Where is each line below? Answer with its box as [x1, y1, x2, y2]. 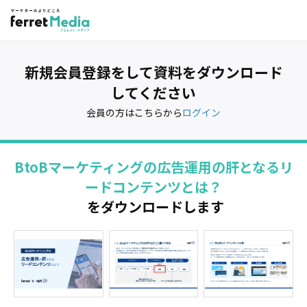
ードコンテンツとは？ [85, 177, 222, 197]
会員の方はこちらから [86, 106, 182, 119]
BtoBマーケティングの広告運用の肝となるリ [14, 157, 293, 177]
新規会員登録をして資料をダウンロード [24, 62, 283, 82]
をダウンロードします [83, 197, 224, 217]
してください [111, 82, 196, 103]
